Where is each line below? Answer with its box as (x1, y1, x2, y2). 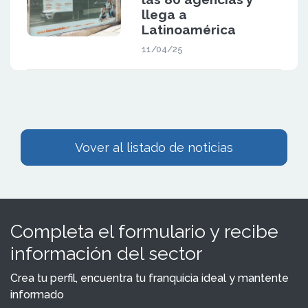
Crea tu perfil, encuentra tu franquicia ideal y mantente (10, 271, 289, 285)
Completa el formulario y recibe (10, 220, 278, 242)
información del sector (10, 242, 202, 264)
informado (10, 287, 64, 301)
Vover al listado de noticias (75, 140, 233, 155)
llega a (141, 6, 187, 22)
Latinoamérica (141, 21, 236, 37)
